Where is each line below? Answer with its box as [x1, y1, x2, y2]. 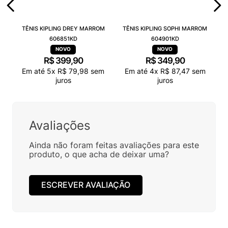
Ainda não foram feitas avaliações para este [29, 139, 199, 150]
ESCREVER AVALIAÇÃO [41, 179, 130, 190]
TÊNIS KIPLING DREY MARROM [21, 24, 105, 32]
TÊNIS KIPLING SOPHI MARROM [123, 24, 207, 32]
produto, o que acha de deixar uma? [29, 149, 169, 159]
